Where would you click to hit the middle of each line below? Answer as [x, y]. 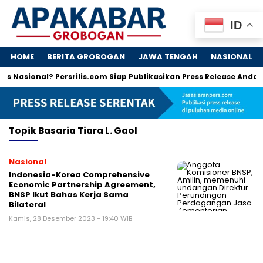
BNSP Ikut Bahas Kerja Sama [69, 194]
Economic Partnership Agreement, [82, 184]
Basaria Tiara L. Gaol [88, 130]
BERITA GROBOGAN [86, 57]
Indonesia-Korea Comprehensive [79, 174]
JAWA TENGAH [168, 57]
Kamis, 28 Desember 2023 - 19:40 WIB [70, 218]
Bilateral [27, 204]
